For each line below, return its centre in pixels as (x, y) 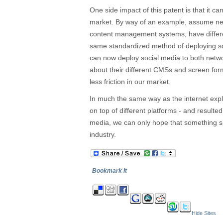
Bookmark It (110, 171)
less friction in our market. (130, 82)
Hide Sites (204, 213)
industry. (103, 134)
